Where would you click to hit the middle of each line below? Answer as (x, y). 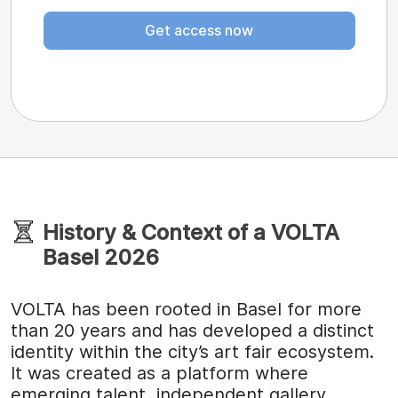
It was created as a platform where (159, 373)
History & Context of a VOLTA (191, 232)
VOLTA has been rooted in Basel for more (186, 309)
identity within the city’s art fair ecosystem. (192, 351)
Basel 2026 (101, 257)
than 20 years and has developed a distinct (192, 330)
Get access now (199, 31)
